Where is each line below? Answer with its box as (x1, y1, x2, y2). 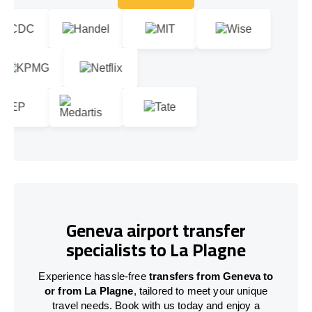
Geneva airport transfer (66, 214, 246, 247)
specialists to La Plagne (66, 233, 246, 267)
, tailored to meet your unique (133, 284, 268, 297)
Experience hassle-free (38, 270, 149, 282)
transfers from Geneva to (148, 270, 274, 282)
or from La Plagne (44, 284, 134, 297)
